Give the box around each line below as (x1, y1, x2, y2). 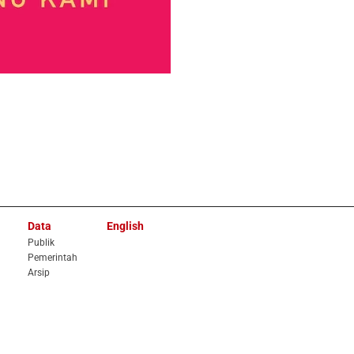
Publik (28, 237, 55, 249)
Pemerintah (28, 252, 78, 264)
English (107, 220, 145, 233)
